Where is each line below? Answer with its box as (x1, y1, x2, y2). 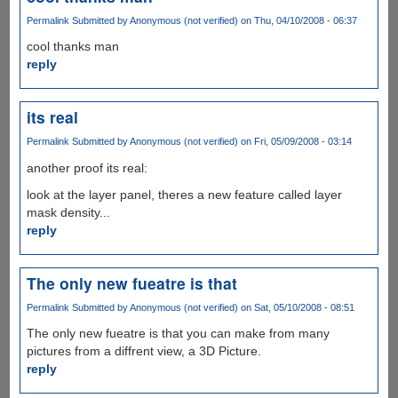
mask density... (26, 204, 110, 219)
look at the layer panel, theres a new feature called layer (26, 187, 342, 202)
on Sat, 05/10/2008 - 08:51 (237, 301, 354, 313)
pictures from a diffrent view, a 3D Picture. (26, 343, 261, 358)
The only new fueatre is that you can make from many (26, 325, 330, 340)
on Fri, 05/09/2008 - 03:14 (237, 136, 352, 147)
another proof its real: (26, 160, 147, 175)
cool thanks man (26, 39, 119, 54)
